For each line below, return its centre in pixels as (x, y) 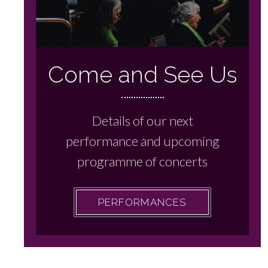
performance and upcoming (142, 141)
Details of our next (142, 120)
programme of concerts (143, 161)
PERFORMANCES (143, 202)
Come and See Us (142, 74)
